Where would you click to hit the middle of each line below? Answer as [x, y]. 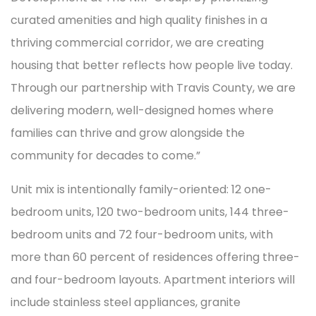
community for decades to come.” [105, 156]
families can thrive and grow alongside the [128, 133]
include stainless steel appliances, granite [126, 302]
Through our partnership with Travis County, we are [153, 88]
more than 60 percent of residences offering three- [155, 257]
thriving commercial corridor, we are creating [137, 43]
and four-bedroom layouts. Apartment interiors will [153, 280]
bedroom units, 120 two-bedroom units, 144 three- [150, 212]
